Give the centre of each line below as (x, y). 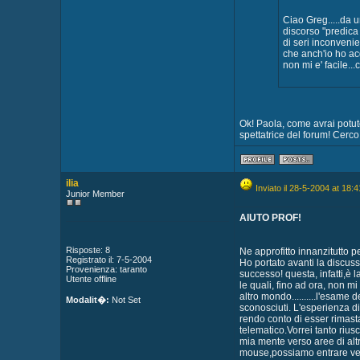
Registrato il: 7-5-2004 (108, 260)
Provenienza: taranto (106, 269)
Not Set (125, 300)
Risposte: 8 (88, 250)
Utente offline (91, 279)
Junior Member (95, 194)
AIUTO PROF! (270, 218)
